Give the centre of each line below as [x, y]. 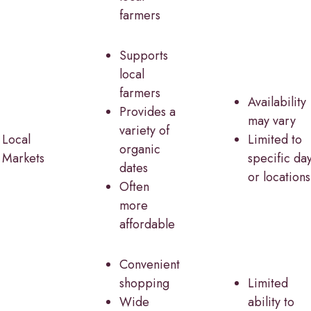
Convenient [150, 264]
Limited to [275, 139]
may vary [272, 120]
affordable [147, 224]
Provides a [148, 111]
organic [140, 149]
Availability [277, 102]
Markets [23, 158]
